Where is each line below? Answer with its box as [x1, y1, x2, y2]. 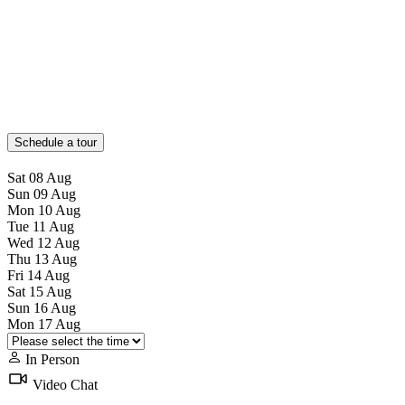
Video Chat [29, 377, 98, 393]
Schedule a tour [14, 136, 97, 150]
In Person [22, 352, 80, 368]
